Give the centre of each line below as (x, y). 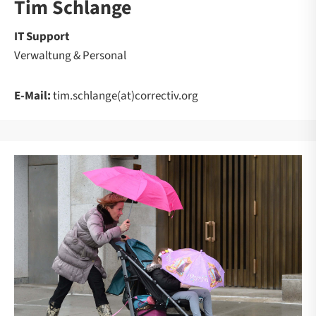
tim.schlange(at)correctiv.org (124, 96)
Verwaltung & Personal (70, 56)
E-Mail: (32, 96)
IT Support (42, 37)
